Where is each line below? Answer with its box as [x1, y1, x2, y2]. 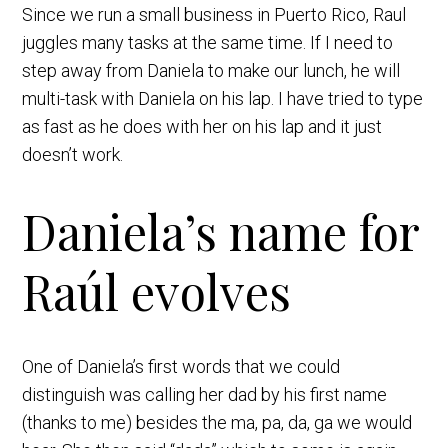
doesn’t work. [22, 143, 124, 165]
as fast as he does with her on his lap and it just [22, 115, 383, 137]
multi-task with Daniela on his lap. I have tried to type [22, 87, 424, 109]
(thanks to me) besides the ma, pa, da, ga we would [22, 412, 413, 434]
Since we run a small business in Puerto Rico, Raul [22, 3, 407, 25]
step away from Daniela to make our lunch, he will [22, 59, 401, 81]
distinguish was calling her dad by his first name [22, 384, 388, 406]
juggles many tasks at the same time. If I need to [22, 31, 394, 53]
